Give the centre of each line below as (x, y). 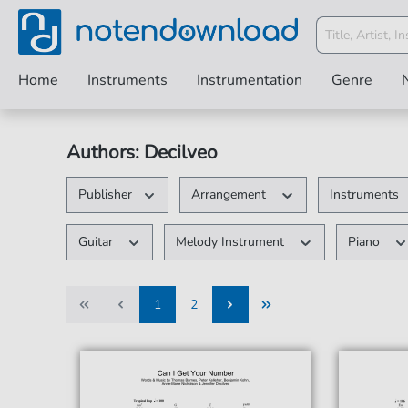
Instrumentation (250, 80)
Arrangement (231, 194)
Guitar (97, 242)
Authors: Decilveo (142, 152)
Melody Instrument (232, 242)
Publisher (105, 194)
